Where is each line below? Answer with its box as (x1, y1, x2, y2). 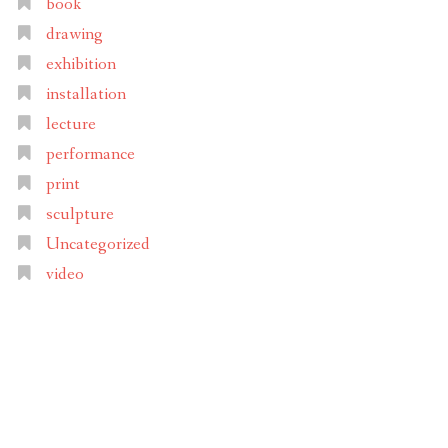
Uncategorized (45, 233, 150, 257)
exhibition (45, 53, 116, 77)
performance (45, 143, 135, 167)
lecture (45, 113, 96, 137)
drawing (45, 23, 103, 47)
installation (45, 83, 126, 107)
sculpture (45, 203, 114, 227)
